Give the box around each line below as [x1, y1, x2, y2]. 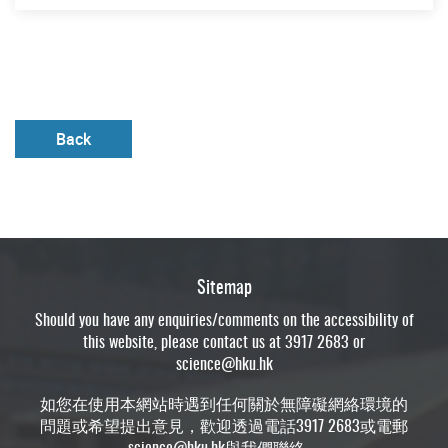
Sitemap [196, 271, 252, 299]
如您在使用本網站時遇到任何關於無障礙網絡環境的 [40, 390, 408, 415]
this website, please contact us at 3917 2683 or [83, 328, 365, 353]
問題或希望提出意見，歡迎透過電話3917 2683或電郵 [40, 412, 408, 437]
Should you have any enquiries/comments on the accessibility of [34, 306, 414, 331]
